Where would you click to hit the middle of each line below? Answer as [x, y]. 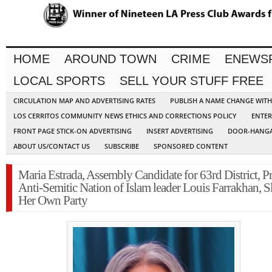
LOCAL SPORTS [59, 81]
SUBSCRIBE [122, 146]
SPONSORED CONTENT [191, 146]
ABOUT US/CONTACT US [52, 146]
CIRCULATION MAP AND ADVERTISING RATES [84, 101]
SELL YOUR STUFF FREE [192, 81]
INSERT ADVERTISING [180, 131]
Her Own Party [53, 201]
